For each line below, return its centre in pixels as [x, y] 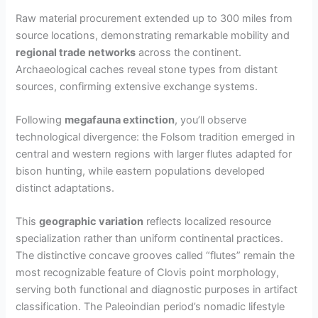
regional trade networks [76, 52]
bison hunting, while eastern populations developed [141, 171]
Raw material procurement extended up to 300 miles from [154, 18]
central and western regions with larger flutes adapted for [154, 154]
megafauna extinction [120, 120]
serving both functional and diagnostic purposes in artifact [157, 290]
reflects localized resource [208, 222]
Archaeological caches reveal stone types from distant [147, 69]
